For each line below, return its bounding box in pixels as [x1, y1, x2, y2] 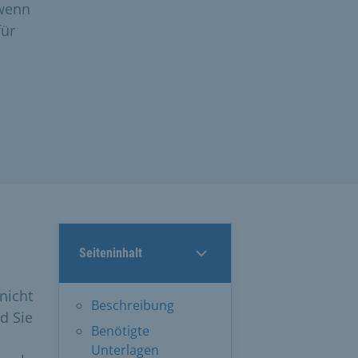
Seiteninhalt [79, 245, 142, 261]
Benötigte [91, 321, 149, 340]
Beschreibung [91, 296, 174, 314]
